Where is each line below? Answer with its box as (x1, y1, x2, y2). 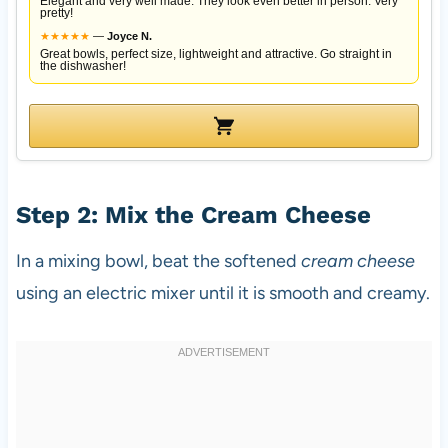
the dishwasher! (39, 58, 126, 73)
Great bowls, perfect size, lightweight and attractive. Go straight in (39, 46, 392, 61)
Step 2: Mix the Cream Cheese (15, 200, 371, 229)
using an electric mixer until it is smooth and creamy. (15, 281, 430, 304)
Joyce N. (106, 29, 152, 42)
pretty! (39, 5, 73, 20)
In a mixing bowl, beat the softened (15, 249, 301, 272)
